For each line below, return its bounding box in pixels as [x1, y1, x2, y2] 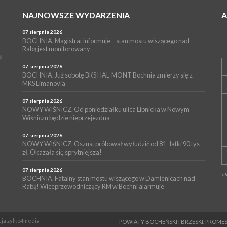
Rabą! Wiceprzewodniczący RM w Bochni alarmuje [22, 182, 165, 191]
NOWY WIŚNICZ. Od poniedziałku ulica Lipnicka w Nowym [22, 105, 190, 114]
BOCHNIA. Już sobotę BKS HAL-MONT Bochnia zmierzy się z [22, 71, 193, 80]
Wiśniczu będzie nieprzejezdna [22, 113, 110, 122]
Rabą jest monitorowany [22, 45, 91, 53]
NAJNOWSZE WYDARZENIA [22, 10, 130, 20]
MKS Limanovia [22, 79, 66, 88]
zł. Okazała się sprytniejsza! [22, 148, 102, 157]
